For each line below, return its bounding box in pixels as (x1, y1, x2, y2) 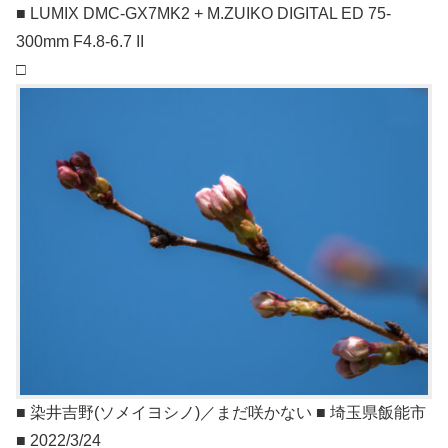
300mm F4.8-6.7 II (16, 33, 144, 51)
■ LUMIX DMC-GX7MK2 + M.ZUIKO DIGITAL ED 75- (16, 5, 391, 23)
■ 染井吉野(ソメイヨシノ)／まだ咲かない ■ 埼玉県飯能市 (16, 403, 426, 421)
